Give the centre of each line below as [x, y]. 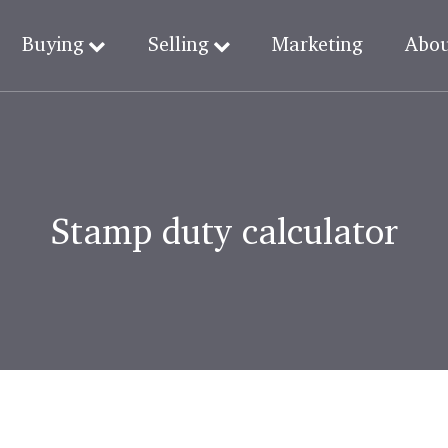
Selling [178, 44]
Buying [52, 44]
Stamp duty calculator [224, 230]
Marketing [318, 44]
